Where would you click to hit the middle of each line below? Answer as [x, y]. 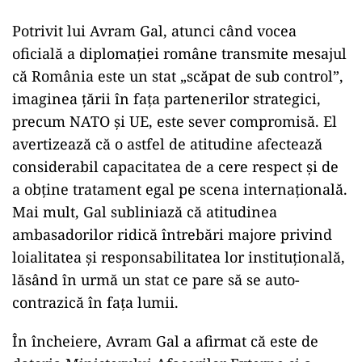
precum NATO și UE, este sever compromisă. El [175, 121]
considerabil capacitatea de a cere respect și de [175, 166]
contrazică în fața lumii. [95, 302]
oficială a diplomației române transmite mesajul [179, 53]
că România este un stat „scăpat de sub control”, [178, 76]
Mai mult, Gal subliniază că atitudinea [145, 212]
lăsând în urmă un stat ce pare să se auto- [156, 280]
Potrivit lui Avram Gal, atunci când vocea [154, 31]
